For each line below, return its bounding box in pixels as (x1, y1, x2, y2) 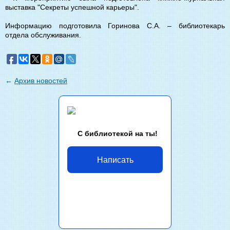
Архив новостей (14, 76, 67, 85)
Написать (97, 153, 133, 165)
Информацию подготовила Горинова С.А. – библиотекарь (5, 21, 225, 30)
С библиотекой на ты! (78, 129, 158, 138)
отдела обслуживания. (5, 30, 81, 39)
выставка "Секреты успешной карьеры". (5, 3, 139, 11)
